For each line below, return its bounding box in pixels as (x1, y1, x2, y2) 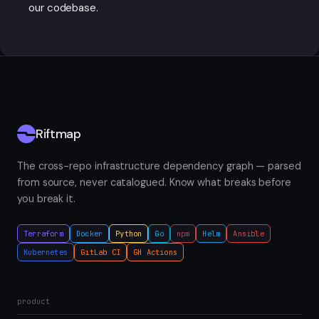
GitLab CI (80, 246, 120, 257)
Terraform (23, 228, 63, 239)
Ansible (233, 228, 264, 239)
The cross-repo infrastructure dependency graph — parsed (17, 159, 301, 172)
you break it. (17, 192, 76, 205)
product (17, 296, 51, 306)
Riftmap (36, 125, 81, 142)
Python (115, 228, 142, 239)
